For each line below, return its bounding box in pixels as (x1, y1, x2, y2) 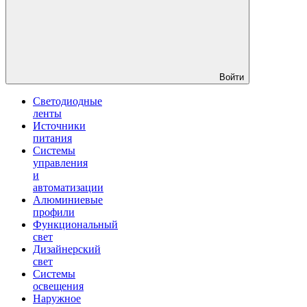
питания (33, 132, 72, 144)
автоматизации (33, 182, 103, 193)
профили (33, 206, 75, 218)
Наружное (33, 293, 81, 304)
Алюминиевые (33, 194, 103, 206)
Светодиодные (33, 95, 102, 107)
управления (33, 157, 88, 169)
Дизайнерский (33, 243, 101, 255)
